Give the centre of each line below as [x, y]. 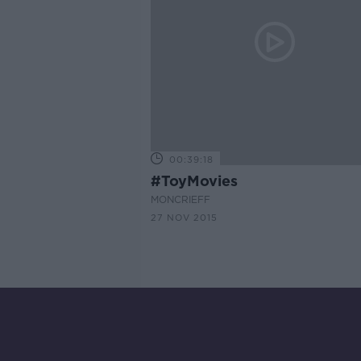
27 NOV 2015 [184, 218]
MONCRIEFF [180, 199]
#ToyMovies [194, 181]
